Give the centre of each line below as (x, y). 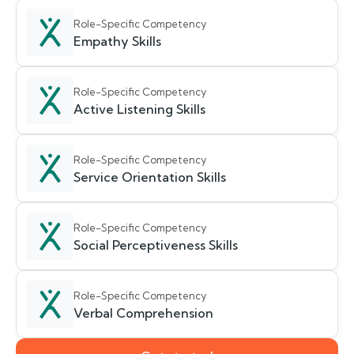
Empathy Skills (117, 41)
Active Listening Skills (139, 109)
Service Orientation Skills (150, 177)
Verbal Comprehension (143, 313)
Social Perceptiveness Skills (156, 245)
